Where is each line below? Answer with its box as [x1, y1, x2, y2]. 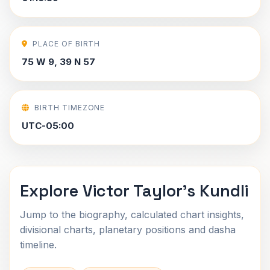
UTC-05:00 [22, 120, 74, 131]
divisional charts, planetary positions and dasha [20, 224, 236, 236]
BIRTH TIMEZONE [34, 103, 105, 112]
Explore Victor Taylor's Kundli [20, 180, 248, 201]
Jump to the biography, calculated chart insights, [20, 209, 244, 221]
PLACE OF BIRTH [32, 39, 101, 48]
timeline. [20, 239, 57, 251]
